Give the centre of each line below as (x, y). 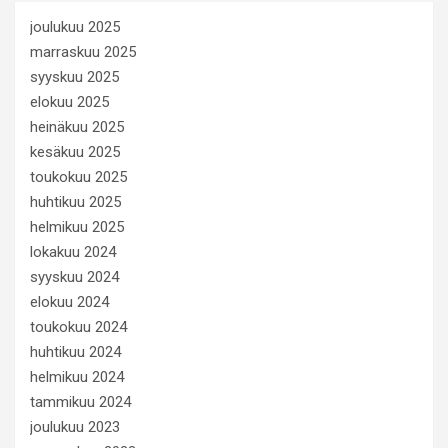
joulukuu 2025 (75, 26)
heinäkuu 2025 (77, 126)
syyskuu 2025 (74, 76)
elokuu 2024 (69, 301)
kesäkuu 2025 (75, 151)
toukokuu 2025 (78, 176)
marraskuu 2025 (83, 51)
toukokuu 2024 (78, 326)
